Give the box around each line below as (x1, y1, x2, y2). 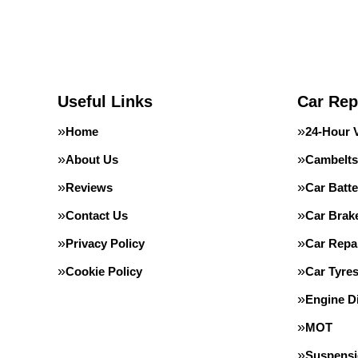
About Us (66, 153, 118, 166)
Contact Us (66, 209, 128, 222)
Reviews (66, 181, 113, 194)
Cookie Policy (66, 265, 142, 278)
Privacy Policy (66, 237, 145, 250)
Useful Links (58, 93, 153, 110)
